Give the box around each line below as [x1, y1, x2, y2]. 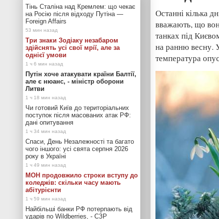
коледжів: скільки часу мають [25, 179, 121, 186]
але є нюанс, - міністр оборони [25, 78, 124, 85]
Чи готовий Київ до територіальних [25, 104, 129, 111]
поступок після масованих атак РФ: [25, 111, 131, 119]
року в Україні [25, 153, 66, 160]
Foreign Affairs [25, 18, 66, 25]
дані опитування [25, 119, 73, 126]
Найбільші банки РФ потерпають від [25, 205, 132, 213]
